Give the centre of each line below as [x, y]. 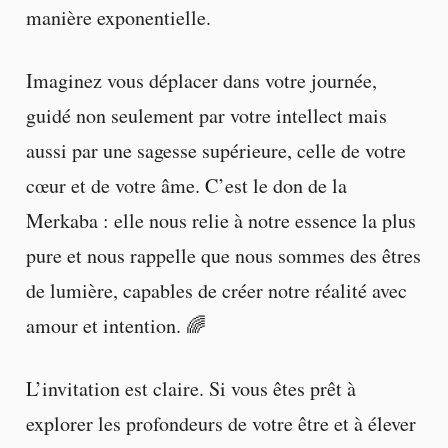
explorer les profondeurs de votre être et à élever [220, 423]
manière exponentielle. [118, 17]
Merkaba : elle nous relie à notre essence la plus [220, 220]
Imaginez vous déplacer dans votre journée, [201, 80]
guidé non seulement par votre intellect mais [206, 115]
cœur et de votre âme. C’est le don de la [186, 185]
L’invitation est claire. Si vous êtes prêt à [190, 388]
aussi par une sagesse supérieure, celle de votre [215, 150]
